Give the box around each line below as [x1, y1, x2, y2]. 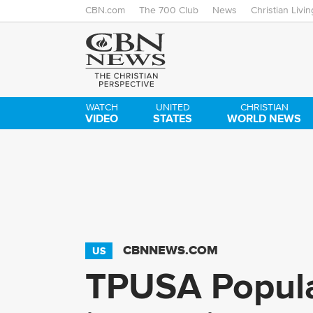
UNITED [155, 102, 190, 112]
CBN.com [85, 6, 125, 15]
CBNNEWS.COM [123, 242, 218, 257]
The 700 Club [139, 6, 198, 15]
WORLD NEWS [227, 110, 302, 126]
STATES [153, 110, 193, 126]
